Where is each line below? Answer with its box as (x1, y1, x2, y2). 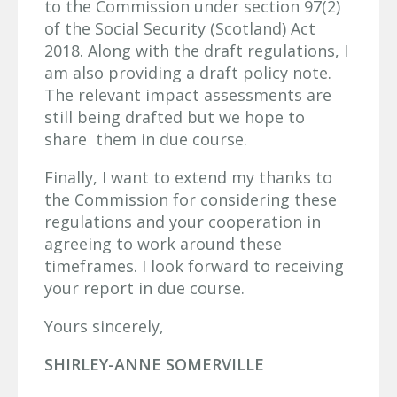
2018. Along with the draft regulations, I (44, 40, 348, 62)
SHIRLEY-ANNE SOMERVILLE (44, 354, 264, 376)
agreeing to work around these (44, 233, 282, 255)
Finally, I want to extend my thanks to (44, 167, 332, 189)
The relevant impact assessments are (44, 84, 331, 106)
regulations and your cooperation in (44, 211, 321, 233)
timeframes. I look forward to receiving (44, 255, 344, 277)
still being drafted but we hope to (44, 106, 305, 128)
